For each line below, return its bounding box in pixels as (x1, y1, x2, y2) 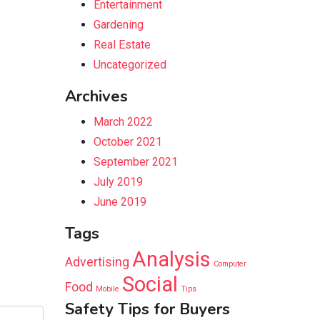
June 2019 (94, 194, 146, 209)
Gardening (94, 17, 144, 31)
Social (122, 271, 178, 296)
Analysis (132, 246, 211, 271)
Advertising (65, 254, 129, 269)
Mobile (96, 284, 119, 294)
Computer (214, 259, 246, 269)
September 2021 (94, 154, 178, 169)
